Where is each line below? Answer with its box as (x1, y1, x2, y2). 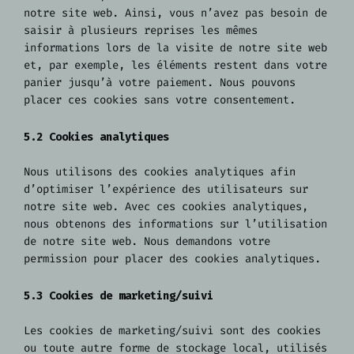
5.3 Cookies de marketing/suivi (24, 288, 213, 303)
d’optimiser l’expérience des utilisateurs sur (24, 181, 308, 197)
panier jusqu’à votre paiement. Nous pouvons (24, 74, 296, 90)
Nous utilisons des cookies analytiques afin (24, 164, 296, 179)
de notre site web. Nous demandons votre (24, 233, 270, 249)
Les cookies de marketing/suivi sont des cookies (24, 323, 321, 339)
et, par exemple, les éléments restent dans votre (24, 57, 327, 73)
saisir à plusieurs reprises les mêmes (24, 22, 258, 38)
